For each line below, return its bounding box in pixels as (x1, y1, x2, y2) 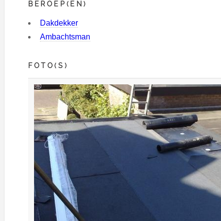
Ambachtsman (40, 32, 90, 41)
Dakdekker (40, 18, 78, 27)
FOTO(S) (28, 61, 69, 70)
